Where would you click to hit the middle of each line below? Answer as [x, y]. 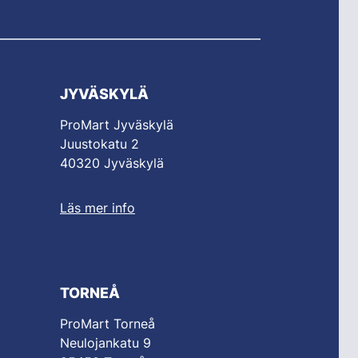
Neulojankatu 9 [105, 343]
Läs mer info [97, 208]
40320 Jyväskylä [112, 163]
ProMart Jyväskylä [117, 125]
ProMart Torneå [107, 324]
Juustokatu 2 [99, 144]
